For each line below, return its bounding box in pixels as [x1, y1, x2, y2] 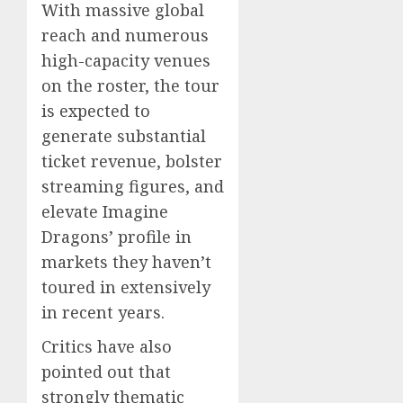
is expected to [41, 99, 150, 121]
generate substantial [41, 124, 206, 147]
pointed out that [41, 360, 171, 382]
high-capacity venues [41, 49, 210, 71]
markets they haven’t [41, 250, 211, 273]
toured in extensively [41, 275, 210, 298]
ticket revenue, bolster [41, 149, 222, 172]
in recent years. [41, 300, 165, 323]
